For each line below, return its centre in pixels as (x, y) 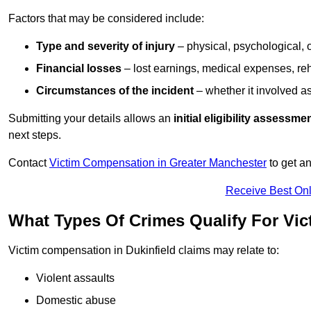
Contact (29, 163)
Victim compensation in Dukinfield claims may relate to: (144, 251)
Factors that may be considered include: (106, 19)
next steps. (35, 135)
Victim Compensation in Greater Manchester (158, 163)
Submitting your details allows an (91, 119)
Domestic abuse (76, 301)
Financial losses (79, 69)
